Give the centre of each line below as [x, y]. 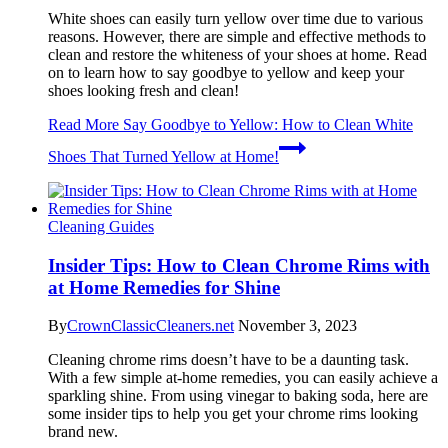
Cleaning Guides [101, 226]
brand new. [83, 432]
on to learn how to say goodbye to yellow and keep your [226, 72]
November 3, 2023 [297, 326]
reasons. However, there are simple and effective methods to [237, 36]
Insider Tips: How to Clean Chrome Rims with [239, 265]
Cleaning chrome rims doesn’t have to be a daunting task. [228, 360]
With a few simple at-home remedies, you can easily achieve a [243, 378]
